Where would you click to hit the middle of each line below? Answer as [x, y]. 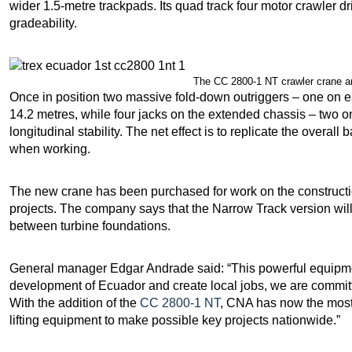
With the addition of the [75, 302]
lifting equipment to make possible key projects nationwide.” [175, 320]
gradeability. [43, 23]
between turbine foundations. [90, 225]
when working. [50, 148]
